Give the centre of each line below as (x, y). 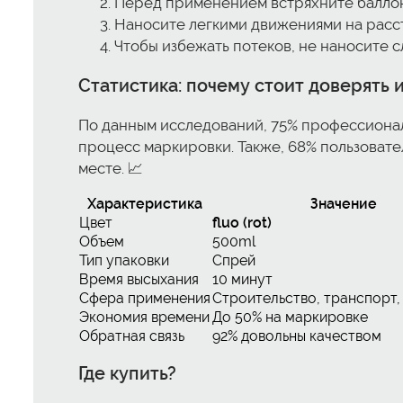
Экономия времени (144, 317)
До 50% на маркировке (290, 317)
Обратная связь (132, 336)
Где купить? (127, 374)
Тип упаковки (124, 260)
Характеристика (145, 203)
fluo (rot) (242, 222)
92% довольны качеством (297, 336)
